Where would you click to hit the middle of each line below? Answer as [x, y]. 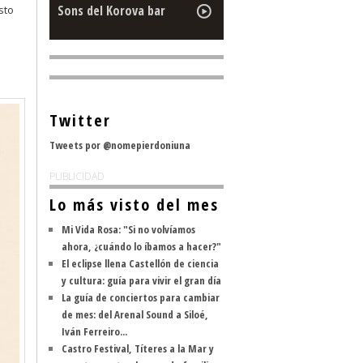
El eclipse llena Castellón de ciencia [140, 263]
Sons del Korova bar [111, 11]
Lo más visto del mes [134, 205]
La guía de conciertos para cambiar [141, 297]
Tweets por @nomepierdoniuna [120, 145]
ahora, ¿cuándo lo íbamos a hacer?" [141, 246]
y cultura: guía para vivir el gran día [141, 280]
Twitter [80, 120]
